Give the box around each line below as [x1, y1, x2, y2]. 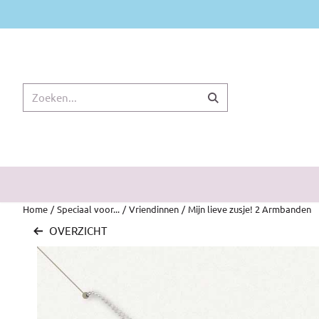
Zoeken [22, 83, 58, 97]
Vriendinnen [129, 203, 179, 215]
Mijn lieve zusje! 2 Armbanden [188, 203, 311, 215]
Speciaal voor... [57, 203, 120, 215]
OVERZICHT [49, 224, 107, 238]
